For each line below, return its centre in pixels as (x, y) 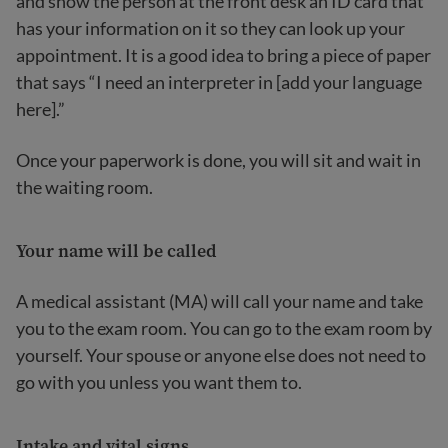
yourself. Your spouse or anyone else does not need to (221, 355)
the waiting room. (84, 187)
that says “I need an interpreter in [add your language (219, 82)
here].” (40, 109)
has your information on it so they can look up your (210, 28)
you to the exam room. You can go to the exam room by (224, 328)
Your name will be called (116, 250)
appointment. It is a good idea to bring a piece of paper (223, 55)
